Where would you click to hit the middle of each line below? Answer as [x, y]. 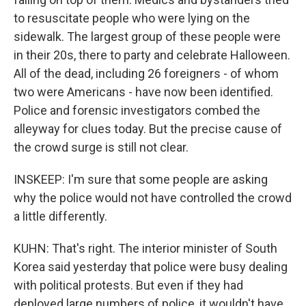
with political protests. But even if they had [128, 285]
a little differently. [60, 216]
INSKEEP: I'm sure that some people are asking [141, 179]
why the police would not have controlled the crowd [153, 198]
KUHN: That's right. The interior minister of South [145, 248]
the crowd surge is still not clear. [101, 147]
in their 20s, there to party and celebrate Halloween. [152, 55]
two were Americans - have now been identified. [143, 92]
